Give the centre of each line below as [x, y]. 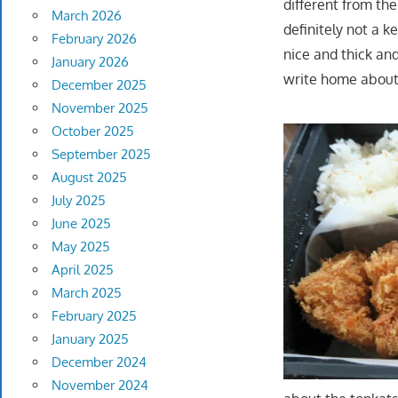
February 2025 [94, 316]
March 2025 [86, 293]
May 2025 [80, 247]
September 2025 [101, 155]
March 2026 [86, 16]
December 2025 [99, 85]
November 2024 [99, 386]
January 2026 [90, 62]
